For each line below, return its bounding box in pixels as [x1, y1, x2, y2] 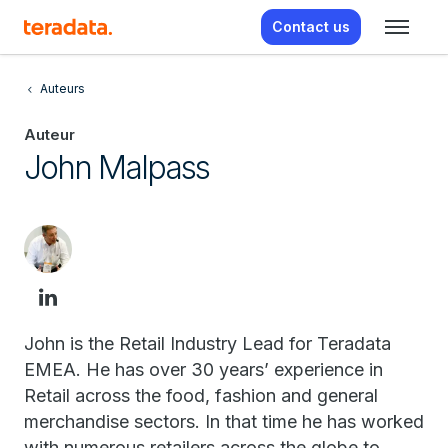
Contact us [272, 18, 350, 35]
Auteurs [40, 81, 85, 96]
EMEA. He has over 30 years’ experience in [24, 359, 383, 380]
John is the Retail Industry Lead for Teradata [24, 333, 391, 354]
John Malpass [24, 148, 209, 187]
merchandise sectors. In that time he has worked [24, 411, 424, 432]
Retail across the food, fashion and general [24, 385, 378, 406]
